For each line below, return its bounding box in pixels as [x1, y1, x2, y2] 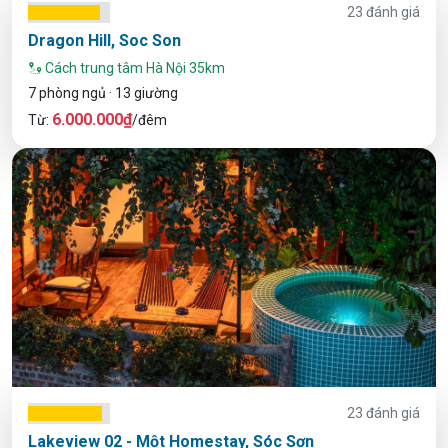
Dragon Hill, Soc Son [28, 31, 181, 51]
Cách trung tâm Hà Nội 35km [42, 60, 225, 77]
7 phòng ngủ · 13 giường [28, 85, 178, 102]
